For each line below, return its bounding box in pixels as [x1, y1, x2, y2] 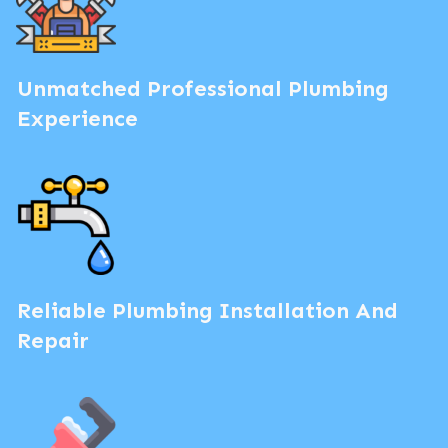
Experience [17, 104, 138, 132]
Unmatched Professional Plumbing [17, 74, 389, 102]
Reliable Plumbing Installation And [17, 296, 398, 324]
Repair [17, 326, 89, 354]
